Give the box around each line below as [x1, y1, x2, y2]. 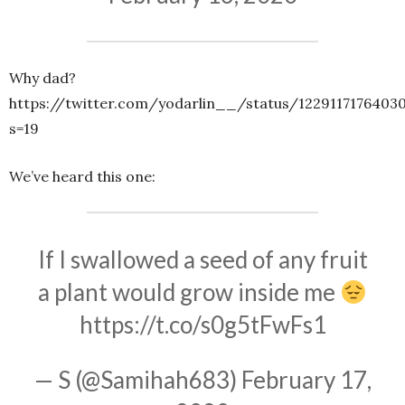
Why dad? [9, 69, 76, 88]
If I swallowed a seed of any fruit [37, 245, 368, 275]
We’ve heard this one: [9, 167, 155, 186]
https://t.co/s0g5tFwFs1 [79, 310, 326, 340]
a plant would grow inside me [38, 278, 341, 307]
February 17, [240, 365, 372, 395]
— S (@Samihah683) [33, 365, 241, 395]
